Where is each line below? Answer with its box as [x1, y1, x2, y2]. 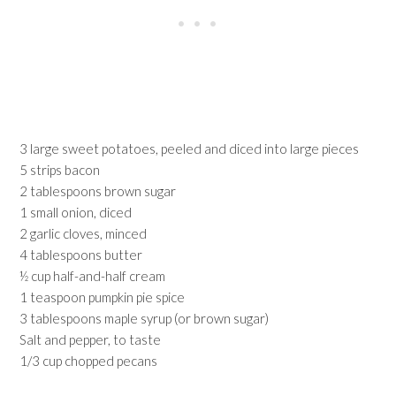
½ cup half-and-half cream [19, 268, 166, 284]
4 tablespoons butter [19, 247, 143, 263]
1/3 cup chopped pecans [19, 353, 158, 369]
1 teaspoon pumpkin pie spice [19, 289, 186, 305]
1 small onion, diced [19, 204, 133, 220]
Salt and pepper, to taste [19, 331, 162, 347]
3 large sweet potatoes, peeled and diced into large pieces [19, 141, 360, 156]
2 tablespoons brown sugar [19, 183, 177, 199]
